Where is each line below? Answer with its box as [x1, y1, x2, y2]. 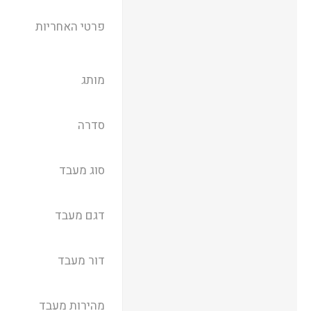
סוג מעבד [58, 162, 105, 179]
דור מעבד [57, 252, 105, 269]
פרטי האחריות [35, 18, 105, 35]
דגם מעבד [54, 207, 105, 224]
